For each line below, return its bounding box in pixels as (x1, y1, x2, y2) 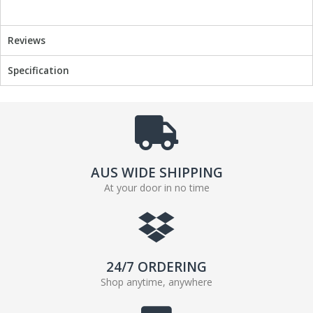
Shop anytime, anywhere (101, 275, 212, 289)
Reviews (8, 34, 45, 48)
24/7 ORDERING (106, 258, 207, 277)
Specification (8, 64, 69, 78)
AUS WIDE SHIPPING (90, 163, 223, 182)
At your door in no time (103, 181, 210, 195)
